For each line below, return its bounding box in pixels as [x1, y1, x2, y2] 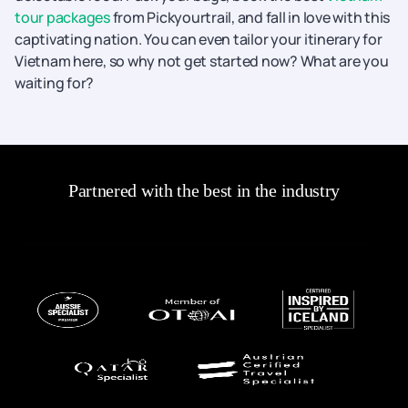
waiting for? [15, 73, 94, 93]
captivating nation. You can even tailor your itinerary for [15, 29, 382, 49]
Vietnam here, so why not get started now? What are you [15, 51, 389, 71]
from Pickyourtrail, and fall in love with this [109, 7, 390, 27]
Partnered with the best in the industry [67, 180, 341, 200]
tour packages [15, 7, 110, 27]
